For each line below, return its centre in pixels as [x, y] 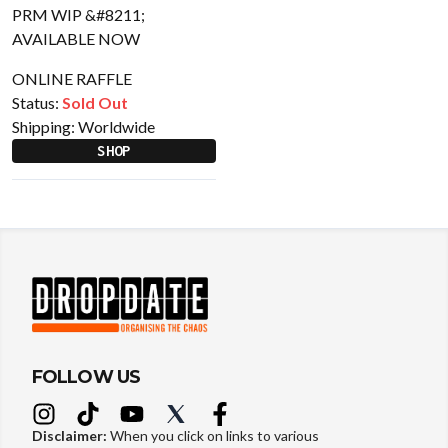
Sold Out [95, 102]
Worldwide [116, 126]
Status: [35, 102]
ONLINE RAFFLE [72, 78]
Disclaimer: [71, 436]
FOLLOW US [86, 377]
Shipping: [45, 126]
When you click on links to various [214, 436]
